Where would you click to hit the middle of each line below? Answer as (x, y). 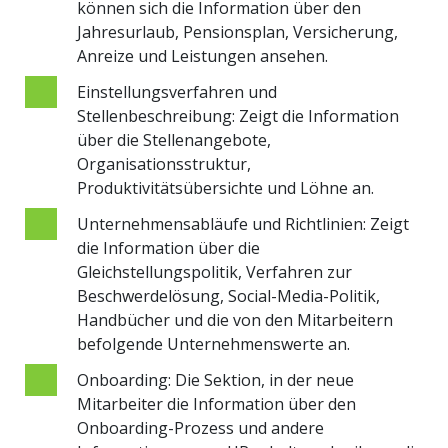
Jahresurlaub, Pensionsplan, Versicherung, (237, 31)
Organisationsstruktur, (164, 163)
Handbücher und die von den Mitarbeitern (235, 319)
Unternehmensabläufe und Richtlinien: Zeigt (243, 223)
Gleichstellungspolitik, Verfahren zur (214, 271)
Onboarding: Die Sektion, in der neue (215, 379)
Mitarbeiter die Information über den (216, 403)
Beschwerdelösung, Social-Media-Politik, (228, 295)
